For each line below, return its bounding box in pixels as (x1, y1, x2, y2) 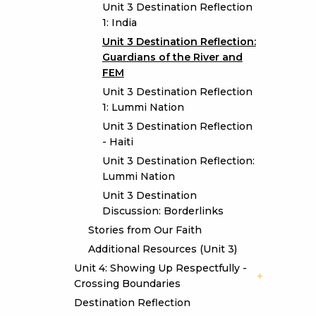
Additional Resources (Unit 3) (87, 243, 237, 255)
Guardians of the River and (102, 51, 243, 63)
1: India (102, 16, 137, 29)
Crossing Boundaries (73, 277, 181, 290)
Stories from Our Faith (87, 224, 202, 236)
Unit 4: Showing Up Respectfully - (73, 262, 247, 274)
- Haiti (102, 135, 133, 148)
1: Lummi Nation (102, 101, 184, 114)
